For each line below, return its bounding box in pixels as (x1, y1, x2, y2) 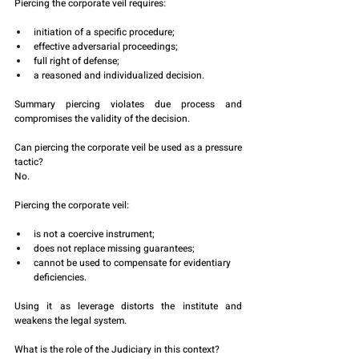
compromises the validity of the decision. (14, 111, 190, 127)
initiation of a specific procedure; (34, 25, 175, 40)
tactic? (14, 155, 43, 170)
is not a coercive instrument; (34, 227, 155, 242)
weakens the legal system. (14, 313, 127, 329)
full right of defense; (34, 54, 119, 69)
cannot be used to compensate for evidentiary (34, 256, 233, 271)
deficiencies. (34, 270, 87, 285)
